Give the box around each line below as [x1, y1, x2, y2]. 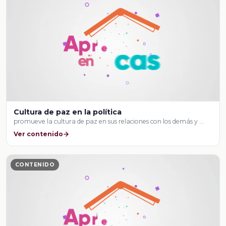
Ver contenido [14, 130, 64, 138]
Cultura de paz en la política [14, 107, 122, 117]
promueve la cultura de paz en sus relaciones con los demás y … [14, 118, 204, 126]
